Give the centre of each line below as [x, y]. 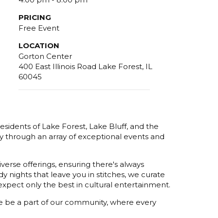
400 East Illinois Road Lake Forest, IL [85, 66]
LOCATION [39, 45]
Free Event [39, 28]
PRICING [35, 17]
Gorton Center [45, 56]
